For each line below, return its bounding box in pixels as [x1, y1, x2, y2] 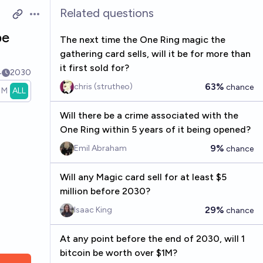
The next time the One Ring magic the [59, 34, 225, 45]
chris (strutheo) [73, 82, 133, 92]
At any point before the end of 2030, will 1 [59, 233, 245, 244]
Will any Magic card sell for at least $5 [59, 171, 227, 183]
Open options [28, 14, 87, 26]
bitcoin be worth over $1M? [59, 247, 177, 258]
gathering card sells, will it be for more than [59, 48, 251, 59]
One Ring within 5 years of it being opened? [59, 124, 251, 135]
